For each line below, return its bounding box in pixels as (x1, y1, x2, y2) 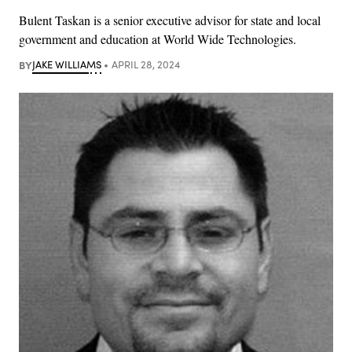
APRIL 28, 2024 (111, 57, 180, 71)
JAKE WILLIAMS (32, 57, 101, 71)
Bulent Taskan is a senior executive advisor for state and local (19, 11, 321, 28)
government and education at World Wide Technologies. (19, 30, 296, 47)
